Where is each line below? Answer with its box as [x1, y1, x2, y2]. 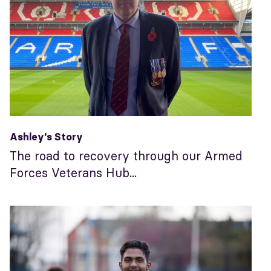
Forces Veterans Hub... [10, 165, 137, 180]
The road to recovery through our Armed [10, 148, 243, 163]
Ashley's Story [10, 130, 83, 143]
